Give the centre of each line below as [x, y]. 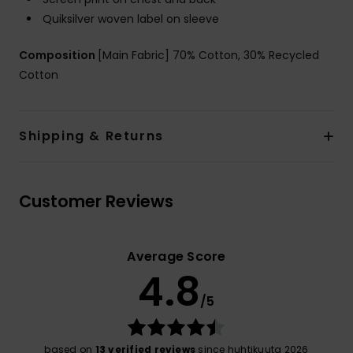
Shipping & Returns [91, 136]
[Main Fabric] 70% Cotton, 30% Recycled [208, 56]
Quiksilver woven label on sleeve [131, 19]
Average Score [176, 257]
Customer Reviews [96, 202]
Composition [58, 56]
